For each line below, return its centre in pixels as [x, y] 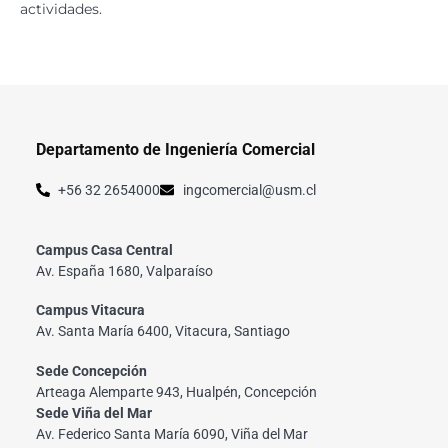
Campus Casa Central [104, 249]
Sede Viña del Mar [93, 413]
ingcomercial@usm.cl [249, 189]
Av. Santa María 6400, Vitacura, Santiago [162, 331]
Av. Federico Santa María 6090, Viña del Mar [171, 434]
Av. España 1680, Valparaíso [124, 270]
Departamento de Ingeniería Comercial [175, 150]
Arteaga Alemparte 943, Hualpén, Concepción [176, 392]
